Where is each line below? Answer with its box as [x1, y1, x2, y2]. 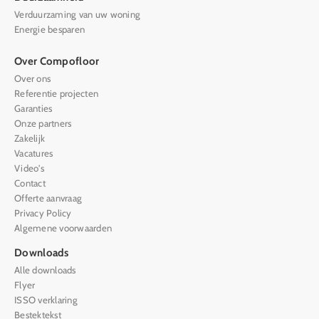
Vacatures [14, 147, 53, 159]
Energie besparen [14, 23, 85, 35]
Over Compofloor [14, 54, 100, 68]
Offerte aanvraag [14, 192, 83, 204]
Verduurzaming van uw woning [14, 8, 141, 20]
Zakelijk [14, 132, 46, 144]
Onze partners [14, 117, 72, 129]
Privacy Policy [14, 206, 72, 219]
